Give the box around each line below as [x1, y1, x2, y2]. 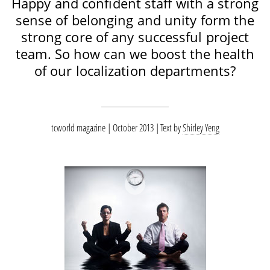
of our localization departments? [34, 61, 236, 80]
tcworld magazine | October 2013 [51, 121, 155, 134]
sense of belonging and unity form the [15, 10, 255, 30]
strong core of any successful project [20, 27, 250, 46]
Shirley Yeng [182, 121, 219, 134]
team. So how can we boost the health [16, 44, 254, 63]
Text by [160, 121, 183, 134]
